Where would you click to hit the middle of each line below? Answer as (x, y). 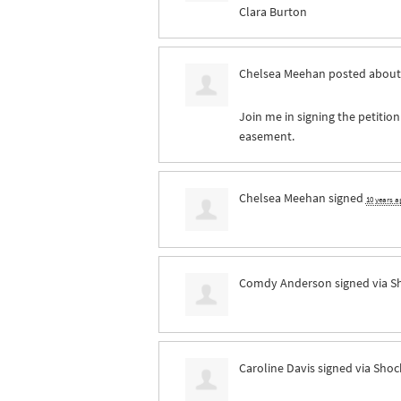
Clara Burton (273, 11)
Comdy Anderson (285, 282)
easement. (266, 136)
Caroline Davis (277, 367)
